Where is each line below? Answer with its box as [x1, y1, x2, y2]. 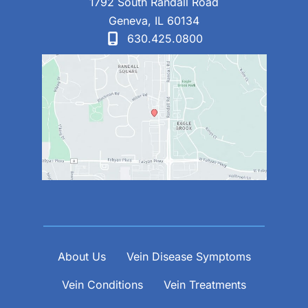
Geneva [109, 14, 148, 27]
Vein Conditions [62, 278, 143, 291]
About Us [57, 250, 106, 263]
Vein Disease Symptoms [126, 250, 251, 263]
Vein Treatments [164, 278, 246, 291]
